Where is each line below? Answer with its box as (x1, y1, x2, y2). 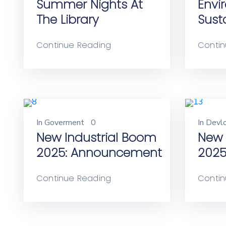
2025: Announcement (36, 144, 162, 161)
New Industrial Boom (36, 129, 156, 146)
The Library (36, 11, 99, 28)
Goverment (44, 117, 84, 128)
